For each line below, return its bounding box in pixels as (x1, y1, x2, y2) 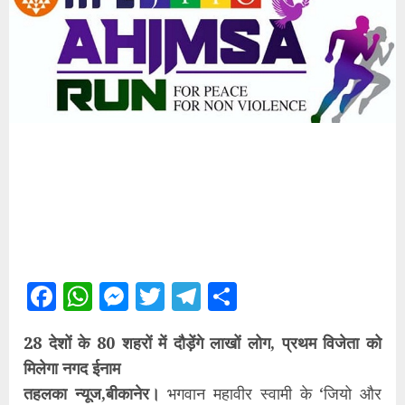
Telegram (201, 275, 311, 317)
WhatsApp (92, 275, 221, 317)
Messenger (128, 275, 259, 317)
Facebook (56, 275, 173, 317)
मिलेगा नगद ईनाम (24, 356, 120, 379)
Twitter (165, 275, 246, 317)
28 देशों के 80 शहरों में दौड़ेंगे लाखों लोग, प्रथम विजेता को (24, 331, 381, 353)
